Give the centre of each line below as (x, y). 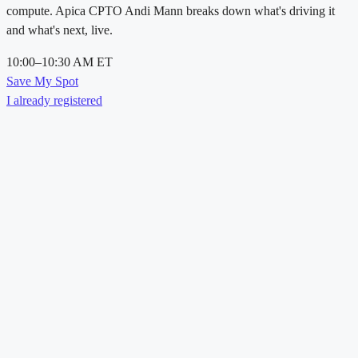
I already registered (54, 101)
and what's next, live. (60, 30)
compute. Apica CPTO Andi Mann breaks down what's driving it (171, 11)
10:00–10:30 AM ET (60, 62)
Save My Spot (42, 82)
